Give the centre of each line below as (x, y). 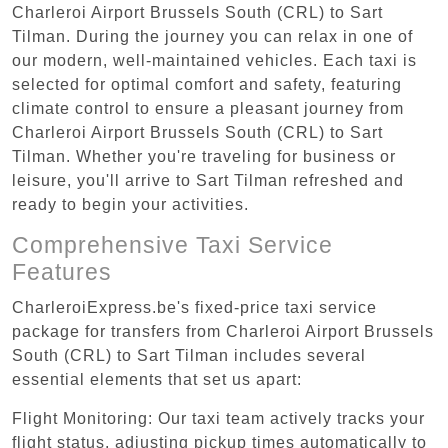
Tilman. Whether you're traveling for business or (204, 156)
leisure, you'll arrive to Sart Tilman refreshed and (208, 180)
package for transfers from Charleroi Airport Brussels (223, 331)
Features (62, 271)
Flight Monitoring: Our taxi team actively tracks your (218, 418)
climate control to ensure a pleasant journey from (208, 108)
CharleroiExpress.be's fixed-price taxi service (194, 307)
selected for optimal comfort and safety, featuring (207, 84)
